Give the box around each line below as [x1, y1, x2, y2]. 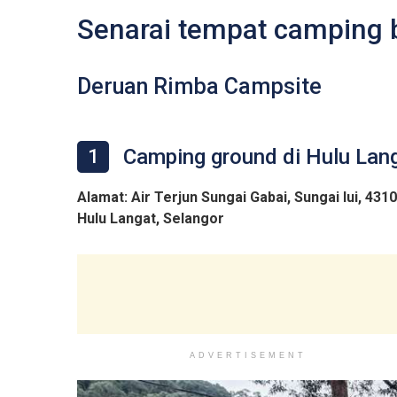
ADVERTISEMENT [189, 351, 307, 361]
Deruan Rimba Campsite [77, 74, 322, 100]
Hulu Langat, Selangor [77, 210, 224, 228]
